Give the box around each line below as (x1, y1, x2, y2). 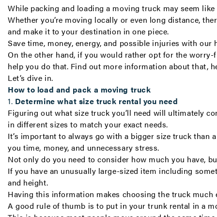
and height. (8, 177, 48, 188)
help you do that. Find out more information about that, (8, 61, 211, 72)
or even (118, 14, 150, 25)
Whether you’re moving (8, 14, 95, 25)
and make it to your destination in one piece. (8, 26, 171, 37)
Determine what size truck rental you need (15, 95, 178, 107)
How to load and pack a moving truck (8, 84, 151, 95)
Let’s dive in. (8, 72, 53, 83)
